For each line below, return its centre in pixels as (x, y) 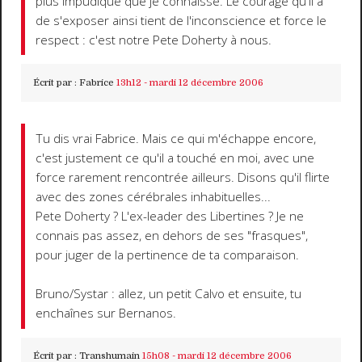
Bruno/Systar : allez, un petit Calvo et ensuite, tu (169, 294)
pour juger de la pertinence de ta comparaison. (168, 255)
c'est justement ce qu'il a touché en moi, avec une (175, 158)
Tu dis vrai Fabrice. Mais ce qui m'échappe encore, (176, 139)
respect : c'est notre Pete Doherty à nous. (154, 40)
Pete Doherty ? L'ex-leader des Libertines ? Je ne (170, 217)
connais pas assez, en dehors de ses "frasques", (172, 236)
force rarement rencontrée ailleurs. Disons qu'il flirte (183, 178)
